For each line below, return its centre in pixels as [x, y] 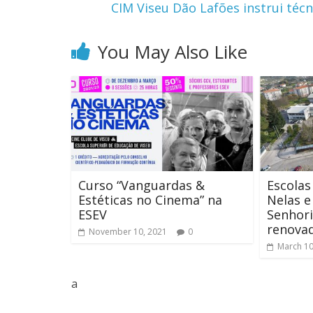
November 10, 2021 [128, 232]
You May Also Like [173, 51]
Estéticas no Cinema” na [150, 200]
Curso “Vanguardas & [141, 185]
